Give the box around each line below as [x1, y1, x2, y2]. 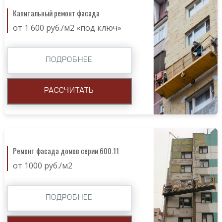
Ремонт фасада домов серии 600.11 [12, 145, 119, 156]
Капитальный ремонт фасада [12, 7, 100, 18]
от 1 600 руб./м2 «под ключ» [12, 22, 121, 33]
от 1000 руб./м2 [12, 160, 72, 171]
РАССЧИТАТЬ [44, 87, 94, 94]
